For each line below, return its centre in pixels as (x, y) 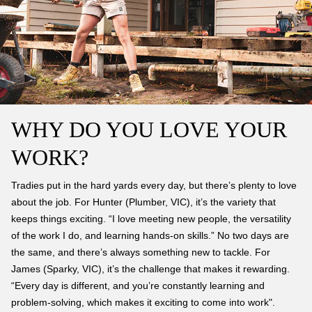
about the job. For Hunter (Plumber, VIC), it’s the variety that (143, 202)
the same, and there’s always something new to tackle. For (141, 252)
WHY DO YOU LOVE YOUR (149, 130)
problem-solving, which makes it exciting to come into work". (143, 302)
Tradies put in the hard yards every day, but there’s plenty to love (154, 185)
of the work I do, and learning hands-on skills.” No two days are (150, 235)
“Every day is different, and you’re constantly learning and (138, 286)
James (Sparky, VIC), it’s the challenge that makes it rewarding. (150, 269)
